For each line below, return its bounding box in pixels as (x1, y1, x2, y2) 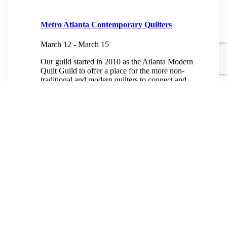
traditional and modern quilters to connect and (41, 75, 186, 85)
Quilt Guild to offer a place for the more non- (41, 66, 184, 75)
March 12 (41, 40, 71, 49)
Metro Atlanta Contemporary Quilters (41, 20, 172, 29)
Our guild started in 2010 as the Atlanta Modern (41, 57, 193, 66)
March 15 (78, 40, 109, 49)
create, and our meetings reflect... (41, 85, 146, 94)
